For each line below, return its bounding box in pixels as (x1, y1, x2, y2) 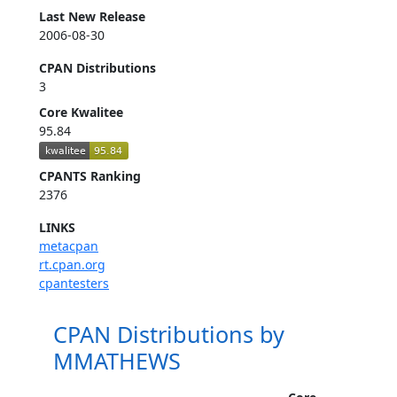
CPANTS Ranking (39, 167, 141, 185)
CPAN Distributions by (53, 319, 284, 350)
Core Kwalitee (39, 104, 123, 121)
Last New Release (39, 8, 145, 25)
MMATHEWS (53, 346, 181, 377)
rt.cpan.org (39, 256, 105, 274)
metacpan (39, 237, 98, 255)
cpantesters (39, 275, 109, 292)
